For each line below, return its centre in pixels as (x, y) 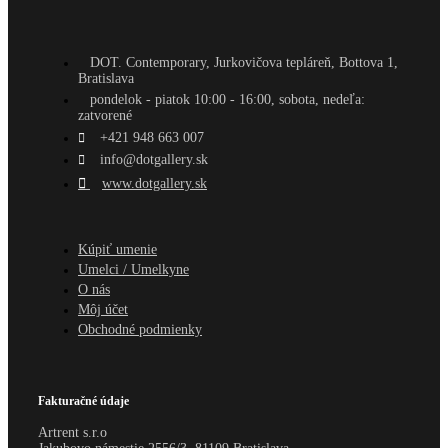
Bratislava (106, 78)
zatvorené (105, 115)
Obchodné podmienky (140, 329)
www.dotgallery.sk (154, 183)
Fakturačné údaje (83, 400)
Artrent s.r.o (72, 432)
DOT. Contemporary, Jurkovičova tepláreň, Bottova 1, (244, 62)
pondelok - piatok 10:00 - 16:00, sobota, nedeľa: (227, 99)
